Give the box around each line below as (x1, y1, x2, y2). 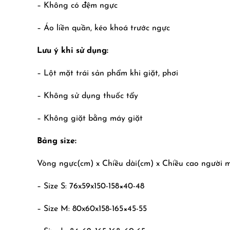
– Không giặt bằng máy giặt (37, 114, 143, 123)
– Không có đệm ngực (37, 2, 118, 10)
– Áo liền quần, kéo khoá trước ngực (37, 24, 170, 32)
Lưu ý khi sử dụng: (37, 47, 108, 55)
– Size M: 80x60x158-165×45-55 (37, 205, 147, 213)
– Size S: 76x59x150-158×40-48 (37, 182, 144, 190)
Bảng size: (37, 137, 76, 145)
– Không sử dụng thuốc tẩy (37, 92, 138, 100)
